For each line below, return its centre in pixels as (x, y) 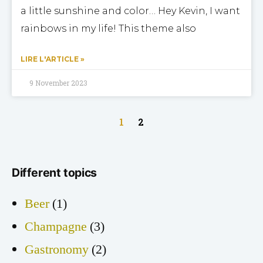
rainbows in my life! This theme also (108, 28)
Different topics (54, 172)
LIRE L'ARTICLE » (53, 59)
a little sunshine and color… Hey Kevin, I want (130, 11)
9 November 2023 (58, 82)
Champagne (56, 226)
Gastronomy (57, 249)
